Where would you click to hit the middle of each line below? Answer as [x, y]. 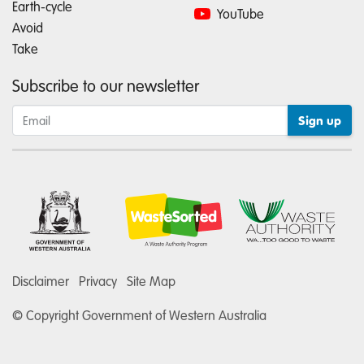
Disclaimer [41, 281]
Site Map [151, 281]
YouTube [239, 14]
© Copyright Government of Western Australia [139, 315]
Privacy [98, 281]
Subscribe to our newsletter [106, 85]
